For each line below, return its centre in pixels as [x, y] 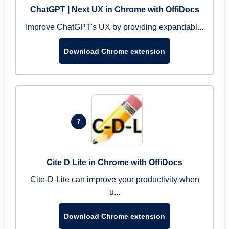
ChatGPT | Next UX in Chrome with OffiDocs [114, 9]
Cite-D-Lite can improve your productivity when [114, 180]
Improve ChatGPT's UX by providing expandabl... [114, 27]
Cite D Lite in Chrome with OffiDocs [114, 162]
